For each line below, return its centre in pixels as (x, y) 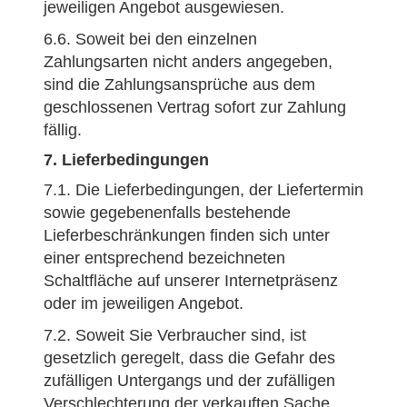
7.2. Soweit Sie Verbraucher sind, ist (175, 335)
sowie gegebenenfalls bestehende (167, 213)
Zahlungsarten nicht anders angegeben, (188, 62)
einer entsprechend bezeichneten (164, 258)
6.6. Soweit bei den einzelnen (150, 39)
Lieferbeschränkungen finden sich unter (187, 235)
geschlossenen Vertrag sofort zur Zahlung (195, 107)
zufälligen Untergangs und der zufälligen (189, 381)
